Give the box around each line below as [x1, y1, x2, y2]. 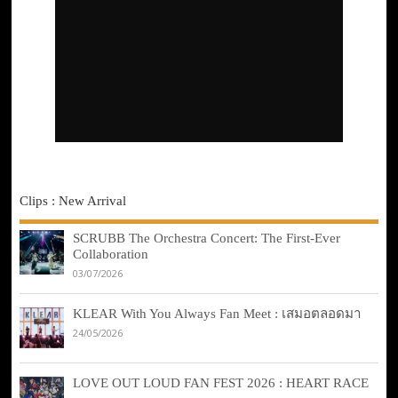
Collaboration [72, 246, 148, 262]
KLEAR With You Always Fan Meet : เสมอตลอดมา [72, 306, 362, 322]
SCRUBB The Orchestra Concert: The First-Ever [72, 230, 340, 246]
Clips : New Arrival [19, 193, 126, 208]
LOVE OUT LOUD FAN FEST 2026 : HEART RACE [72, 375, 369, 391]
